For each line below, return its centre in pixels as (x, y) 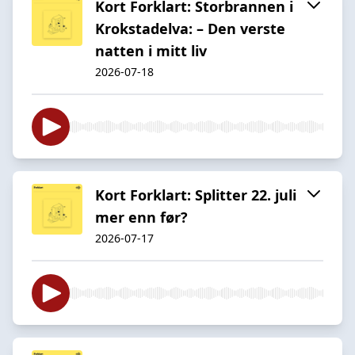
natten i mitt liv (151, 50)
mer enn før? (141, 217)
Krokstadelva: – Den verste (190, 28)
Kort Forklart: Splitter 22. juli (196, 195)
